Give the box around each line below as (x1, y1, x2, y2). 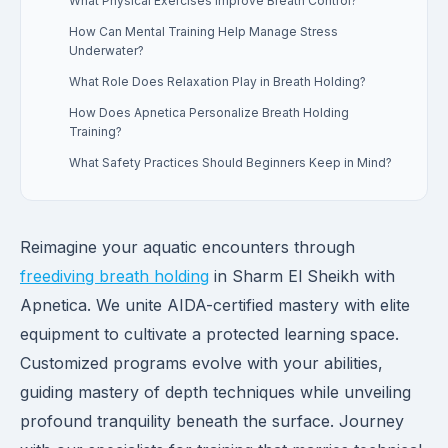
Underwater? (69, 43, 144, 58)
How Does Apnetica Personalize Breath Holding (69, 105, 349, 120)
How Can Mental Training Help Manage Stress (69, 24, 338, 39)
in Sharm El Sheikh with (209, 266, 395, 286)
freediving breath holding (20, 266, 209, 286)
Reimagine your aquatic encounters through (20, 237, 355, 257)
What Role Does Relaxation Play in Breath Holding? (69, 74, 366, 89)
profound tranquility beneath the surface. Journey (20, 411, 404, 431)
